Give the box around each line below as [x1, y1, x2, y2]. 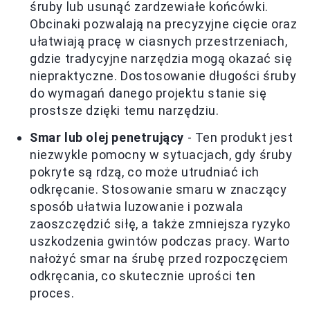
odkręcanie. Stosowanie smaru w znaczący [30, 181, 287, 197]
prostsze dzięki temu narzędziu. [30, 102, 219, 118]
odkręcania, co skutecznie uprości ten [30, 268, 256, 283]
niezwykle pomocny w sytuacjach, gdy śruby [30, 147, 293, 162]
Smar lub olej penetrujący [30, 129, 184, 145]
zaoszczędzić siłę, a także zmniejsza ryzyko [30, 216, 291, 231]
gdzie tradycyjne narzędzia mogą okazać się [30, 51, 293, 66]
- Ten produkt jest [184, 129, 293, 145]
